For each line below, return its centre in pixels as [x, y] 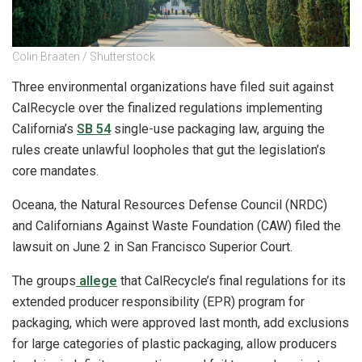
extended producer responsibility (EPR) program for [158, 301]
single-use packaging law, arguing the [218, 128]
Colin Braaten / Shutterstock [84, 56]
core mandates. [55, 170]
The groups [44, 280]
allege [97, 280]
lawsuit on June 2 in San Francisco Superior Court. [152, 246]
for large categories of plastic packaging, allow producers [175, 343]
